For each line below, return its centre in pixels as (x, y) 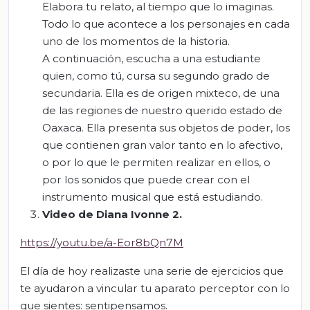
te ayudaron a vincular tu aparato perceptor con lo (155, 289)
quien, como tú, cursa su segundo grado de (156, 76)
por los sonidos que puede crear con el (146, 180)
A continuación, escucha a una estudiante (152, 59)
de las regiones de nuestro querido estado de (162, 111)
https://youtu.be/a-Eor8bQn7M (102, 243)
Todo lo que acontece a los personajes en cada (166, 24)
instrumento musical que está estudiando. (153, 197)
